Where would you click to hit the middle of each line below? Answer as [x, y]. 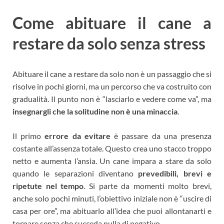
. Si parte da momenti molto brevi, [147, 186]
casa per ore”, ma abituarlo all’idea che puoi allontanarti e [112, 211]
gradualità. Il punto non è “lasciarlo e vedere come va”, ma [112, 99]
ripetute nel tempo [48, 186]
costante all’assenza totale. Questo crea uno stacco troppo [112, 148]
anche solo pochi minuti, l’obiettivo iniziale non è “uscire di [112, 198]
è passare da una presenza [161, 136]
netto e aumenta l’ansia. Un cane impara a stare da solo [112, 161]
